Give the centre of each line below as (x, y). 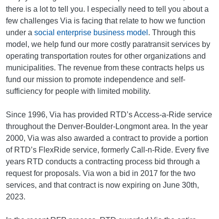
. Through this (172, 33)
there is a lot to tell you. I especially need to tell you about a (107, 9)
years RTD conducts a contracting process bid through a (103, 162)
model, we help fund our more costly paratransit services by (108, 44)
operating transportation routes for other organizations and (106, 56)
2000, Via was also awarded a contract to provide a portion (107, 138)
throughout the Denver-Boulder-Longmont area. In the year (107, 127)
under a (20, 33)
